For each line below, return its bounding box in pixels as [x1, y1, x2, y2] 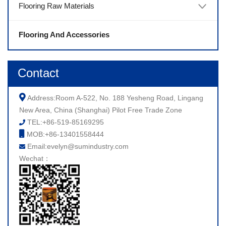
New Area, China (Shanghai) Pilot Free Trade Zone [19, 106, 182, 114]
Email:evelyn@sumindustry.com [25, 142, 129, 150]
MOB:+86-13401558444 [24, 130, 104, 138]
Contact [18, 66, 59, 80]
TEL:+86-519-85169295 [25, 118, 104, 126]
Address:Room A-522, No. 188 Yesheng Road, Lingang [25, 94, 203, 102]
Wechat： [19, 154, 50, 162]
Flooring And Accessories [19, 30, 109, 39]
